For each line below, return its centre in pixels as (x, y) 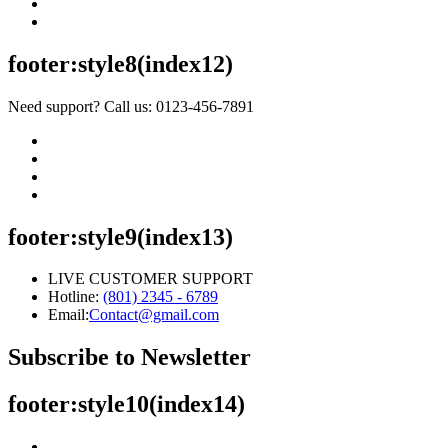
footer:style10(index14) (126, 404)
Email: (68, 315)
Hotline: (75, 297)
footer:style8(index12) (120, 63)
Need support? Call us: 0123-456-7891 (131, 106)
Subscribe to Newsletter (129, 357)
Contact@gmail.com (154, 315)
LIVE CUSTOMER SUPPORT (150, 279)
